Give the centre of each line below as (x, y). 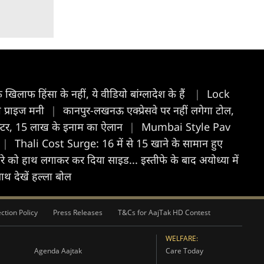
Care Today (184, 250)
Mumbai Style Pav (186, 126)
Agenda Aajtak (58, 250)
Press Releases (78, 212)
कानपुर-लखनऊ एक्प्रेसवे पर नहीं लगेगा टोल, (148, 110)
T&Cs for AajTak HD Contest (164, 212)
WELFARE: (181, 238)
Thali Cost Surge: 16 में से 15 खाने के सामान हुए (119, 143)
